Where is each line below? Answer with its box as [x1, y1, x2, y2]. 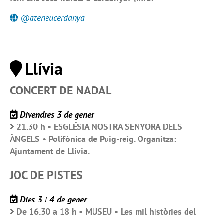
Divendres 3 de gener [20, 109, 94, 121]
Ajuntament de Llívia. [10, 145, 90, 157]
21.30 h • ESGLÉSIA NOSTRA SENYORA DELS [16, 121, 182, 133]
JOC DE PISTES [10, 168, 83, 183]
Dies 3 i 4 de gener [20, 194, 87, 205]
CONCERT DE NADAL [10, 83, 111, 98]
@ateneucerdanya [20, 12, 85, 24]
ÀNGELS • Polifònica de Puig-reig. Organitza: [10, 133, 176, 145]
